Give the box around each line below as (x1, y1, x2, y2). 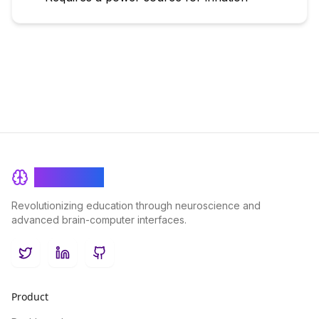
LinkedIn (61, 253, 109, 268)
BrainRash (34, 169, 104, 186)
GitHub (98, 253, 137, 268)
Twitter (24, 253, 65, 268)
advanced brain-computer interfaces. (11, 214, 187, 226)
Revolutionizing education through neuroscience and (11, 199, 261, 211)
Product (11, 290, 48, 303)
